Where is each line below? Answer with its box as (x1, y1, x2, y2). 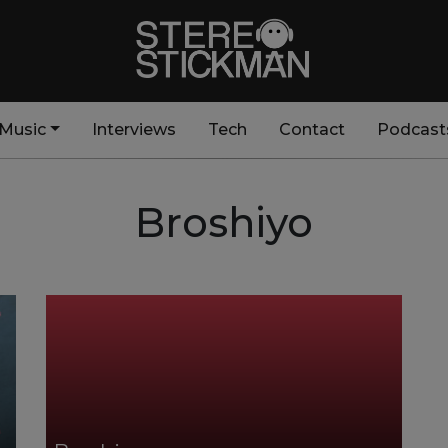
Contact (278, 120, 345, 139)
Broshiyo (135, 198, 313, 247)
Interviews (91, 120, 176, 139)
